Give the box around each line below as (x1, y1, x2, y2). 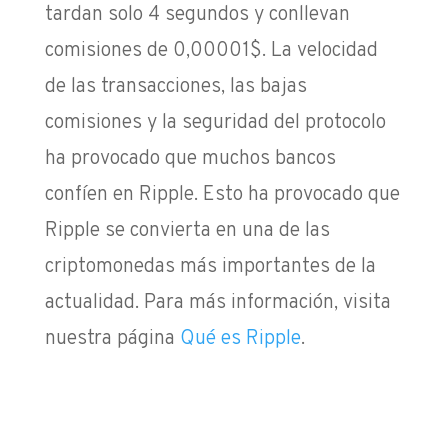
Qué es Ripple (179, 325, 301, 352)
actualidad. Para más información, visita (44, 289, 391, 316)
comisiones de (44, 37, 173, 64)
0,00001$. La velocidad (172, 37, 378, 64)
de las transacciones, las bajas (44, 73, 307, 100)
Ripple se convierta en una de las (44, 217, 330, 244)
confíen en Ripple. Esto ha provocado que (44, 181, 400, 208)
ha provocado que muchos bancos (44, 145, 336, 172)
